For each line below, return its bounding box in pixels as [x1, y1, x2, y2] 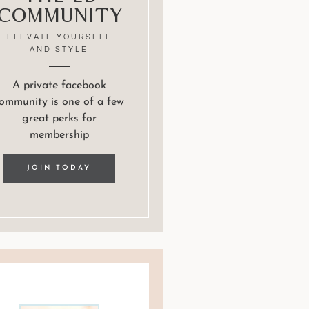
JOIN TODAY [27, 164, 92, 172]
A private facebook [12, 80, 106, 92]
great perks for [21, 113, 97, 125]
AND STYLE [30, 46, 89, 54]
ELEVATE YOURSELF [6, 33, 112, 41]
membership [29, 130, 89, 141]
